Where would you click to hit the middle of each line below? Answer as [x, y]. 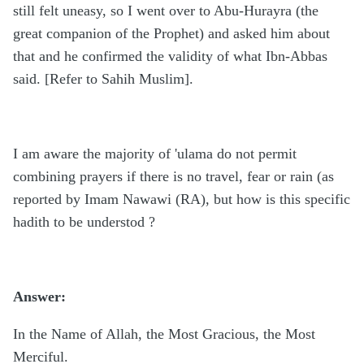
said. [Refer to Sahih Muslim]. [103, 79]
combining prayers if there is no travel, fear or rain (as [173, 177]
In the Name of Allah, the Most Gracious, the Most [164, 334]
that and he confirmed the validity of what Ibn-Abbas [170, 56]
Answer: [39, 297]
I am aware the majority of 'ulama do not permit [155, 154]
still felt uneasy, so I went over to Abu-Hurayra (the [166, 11]
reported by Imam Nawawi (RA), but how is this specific [182, 199]
